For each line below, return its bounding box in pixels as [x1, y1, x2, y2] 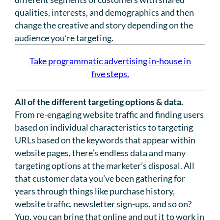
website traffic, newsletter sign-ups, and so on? [15, 198, 192, 210]
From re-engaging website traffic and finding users [15, 109, 204, 120]
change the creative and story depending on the [15, 20, 193, 31]
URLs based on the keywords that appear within [15, 135, 195, 146]
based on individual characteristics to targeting [15, 122, 193, 133]
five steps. [91, 68, 129, 80]
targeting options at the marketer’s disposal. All [15, 160, 194, 171]
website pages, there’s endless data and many [15, 147, 186, 159]
